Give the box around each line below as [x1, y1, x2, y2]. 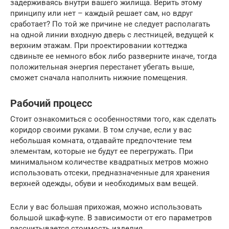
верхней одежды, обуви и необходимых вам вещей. [10, 179, 198, 189]
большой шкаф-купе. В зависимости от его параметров [10, 213, 212, 223]
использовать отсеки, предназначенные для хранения [10, 168, 210, 178]
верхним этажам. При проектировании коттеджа [10, 41, 187, 51]
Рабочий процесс [10, 98, 92, 110]
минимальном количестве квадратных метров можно [10, 157, 209, 167]
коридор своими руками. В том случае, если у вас [10, 125, 192, 135]
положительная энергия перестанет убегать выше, [10, 62, 194, 72]
